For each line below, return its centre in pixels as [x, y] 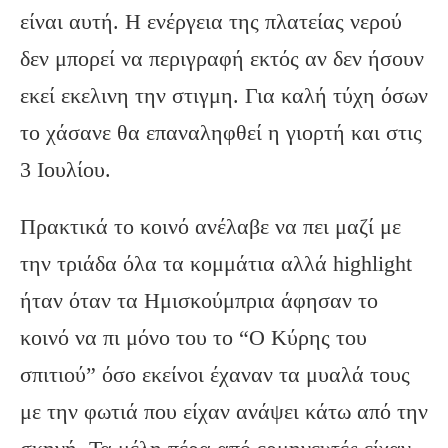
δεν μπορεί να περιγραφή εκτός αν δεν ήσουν [222, 59]
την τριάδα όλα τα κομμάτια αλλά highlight [216, 264]
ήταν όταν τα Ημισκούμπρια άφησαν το [199, 301]
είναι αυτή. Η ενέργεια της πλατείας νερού [211, 22]
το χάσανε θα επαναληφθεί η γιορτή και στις [221, 133]
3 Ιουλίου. [65, 170]
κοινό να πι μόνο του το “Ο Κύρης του [193, 338]
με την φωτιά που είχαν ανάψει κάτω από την [224, 412]
